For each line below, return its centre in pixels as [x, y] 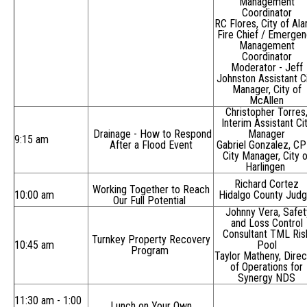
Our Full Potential [149, 201]
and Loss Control [267, 223]
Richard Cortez [267, 184]
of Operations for [267, 267]
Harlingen [265, 167]
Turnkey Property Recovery [151, 240]
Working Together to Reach [151, 190]
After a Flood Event [151, 145]
